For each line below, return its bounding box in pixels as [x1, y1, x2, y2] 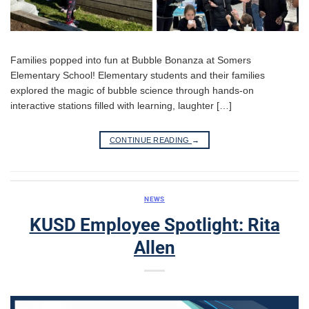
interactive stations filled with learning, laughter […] [10, 100, 232, 112]
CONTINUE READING [109, 135, 192, 144]
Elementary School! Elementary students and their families [10, 70, 265, 81]
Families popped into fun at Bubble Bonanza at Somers [10, 54, 251, 66]
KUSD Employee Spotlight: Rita [29, 214, 280, 235]
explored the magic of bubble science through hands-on [10, 85, 254, 97]
